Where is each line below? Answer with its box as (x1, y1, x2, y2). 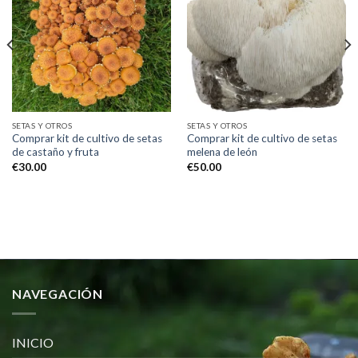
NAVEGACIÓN (12, 286, 103, 302)
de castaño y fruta (11, 145, 99, 159)
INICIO (12, 335, 54, 350)
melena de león (186, 145, 257, 159)
